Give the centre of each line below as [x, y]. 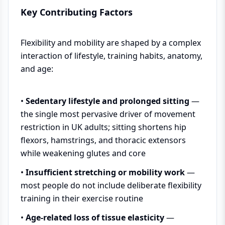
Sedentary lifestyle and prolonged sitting [107, 101]
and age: [37, 69]
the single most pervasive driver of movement [108, 114]
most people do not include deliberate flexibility [111, 185]
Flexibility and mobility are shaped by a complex [111, 43]
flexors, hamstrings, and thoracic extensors [103, 140]
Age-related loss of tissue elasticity [95, 217]
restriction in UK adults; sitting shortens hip [103, 127]
